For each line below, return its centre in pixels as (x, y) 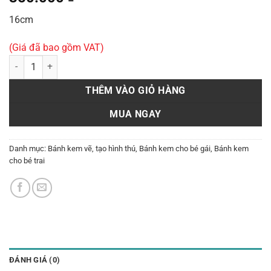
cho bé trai (27, 160)
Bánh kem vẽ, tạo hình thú (92, 148)
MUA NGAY (135, 114)
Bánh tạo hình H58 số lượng (61, 61)
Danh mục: (28, 148)
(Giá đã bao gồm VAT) (57, 47)
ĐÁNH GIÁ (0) (35, 260)
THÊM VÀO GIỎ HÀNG (135, 90)
